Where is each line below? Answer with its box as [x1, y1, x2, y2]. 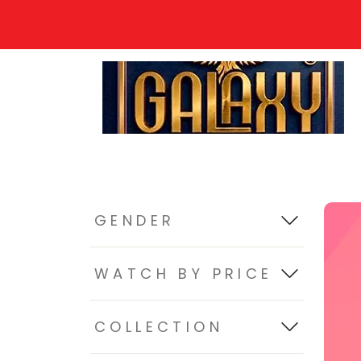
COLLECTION [94, 317, 223, 337]
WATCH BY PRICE [94, 263, 273, 284]
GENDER [94, 210, 176, 230]
